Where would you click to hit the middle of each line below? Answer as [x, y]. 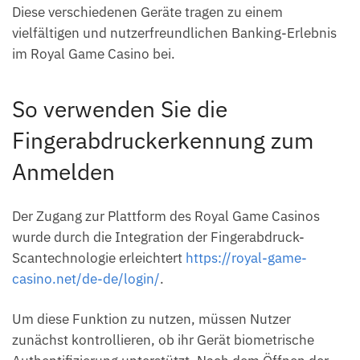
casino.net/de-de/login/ [86, 279]
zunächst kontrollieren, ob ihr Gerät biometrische [163, 340]
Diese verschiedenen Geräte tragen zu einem [147, 12]
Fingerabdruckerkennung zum [163, 140]
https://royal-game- [246, 258]
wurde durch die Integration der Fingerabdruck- [158, 237]
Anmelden [63, 171]
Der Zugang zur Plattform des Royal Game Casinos [166, 217]
